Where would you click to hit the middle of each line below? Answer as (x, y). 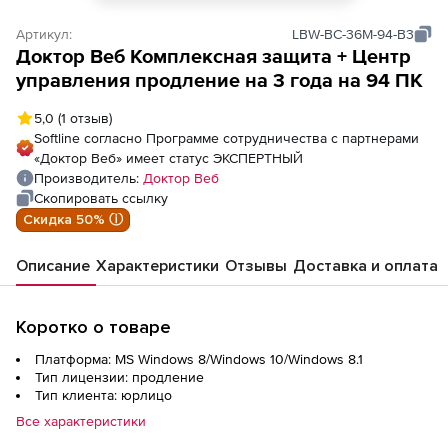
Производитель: (88, 178)
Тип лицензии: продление (119, 377)
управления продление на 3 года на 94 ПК (219, 80)
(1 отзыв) (83, 118)
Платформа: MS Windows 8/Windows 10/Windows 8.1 (199, 359)
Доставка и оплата (365, 266)
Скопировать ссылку (101, 198)
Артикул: (44, 34)
